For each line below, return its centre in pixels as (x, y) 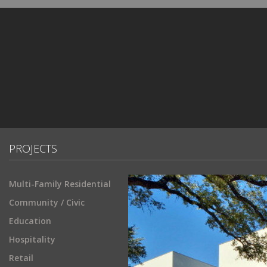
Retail (21, 258)
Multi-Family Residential (60, 184)
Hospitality (32, 239)
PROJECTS (33, 148)
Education (30, 221)
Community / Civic (47, 202)
